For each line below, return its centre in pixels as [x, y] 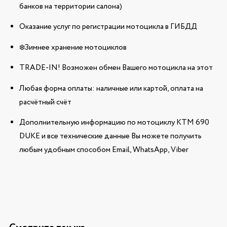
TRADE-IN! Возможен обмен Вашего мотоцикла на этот [116, 68]
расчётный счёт [45, 102]
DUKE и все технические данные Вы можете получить [110, 137]
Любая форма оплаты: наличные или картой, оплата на [111, 88]
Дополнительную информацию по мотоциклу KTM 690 [114, 123]
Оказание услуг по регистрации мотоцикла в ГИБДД [108, 27]
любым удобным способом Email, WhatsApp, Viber [104, 150]
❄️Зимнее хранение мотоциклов [73, 47]
